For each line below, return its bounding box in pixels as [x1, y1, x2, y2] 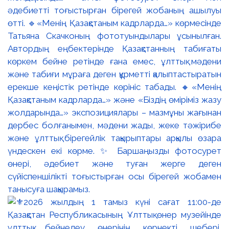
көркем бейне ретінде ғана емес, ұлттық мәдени [8, 56, 221, 66]
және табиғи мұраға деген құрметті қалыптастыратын [8, 68, 221, 79]
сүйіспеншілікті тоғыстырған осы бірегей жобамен [8, 171, 221, 181]
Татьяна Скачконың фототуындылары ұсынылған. [8, 30, 221, 41]
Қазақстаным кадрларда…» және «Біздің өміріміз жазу [8, 94, 221, 105]
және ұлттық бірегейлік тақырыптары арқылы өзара [8, 132, 221, 143]
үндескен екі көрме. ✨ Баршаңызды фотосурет [8, 145, 221, 156]
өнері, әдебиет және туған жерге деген [8, 158, 221, 169]
